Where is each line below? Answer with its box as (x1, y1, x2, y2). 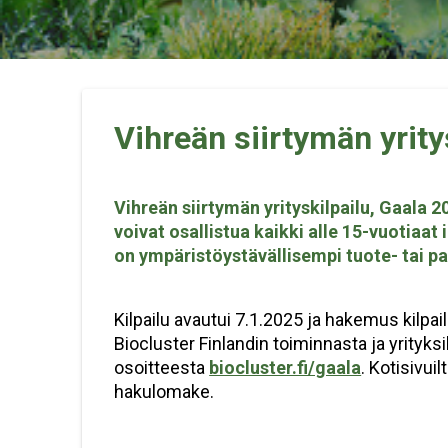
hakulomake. (114, 380, 215, 402)
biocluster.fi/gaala (209, 356, 362, 378)
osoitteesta (114, 356, 210, 378)
